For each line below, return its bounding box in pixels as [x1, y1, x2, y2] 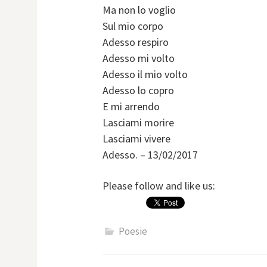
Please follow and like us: [103, 179, 215, 193]
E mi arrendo [103, 100, 160, 114]
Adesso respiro [103, 35, 169, 49]
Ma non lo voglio [103, 3, 176, 17]
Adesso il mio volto [103, 67, 188, 82]
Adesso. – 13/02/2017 [103, 148, 198, 162]
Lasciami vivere [103, 132, 170, 146]
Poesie [119, 225, 147, 238]
